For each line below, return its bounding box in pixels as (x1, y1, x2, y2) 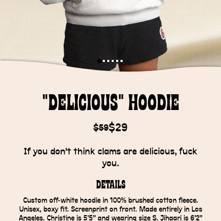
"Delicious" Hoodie (41, 92, 180, 116)
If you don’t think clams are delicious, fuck (24, 147, 197, 156)
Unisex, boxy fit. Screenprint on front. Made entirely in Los (19, 206, 202, 213)
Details (96, 179, 125, 191)
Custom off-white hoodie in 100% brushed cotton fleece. (23, 197, 198, 204)
